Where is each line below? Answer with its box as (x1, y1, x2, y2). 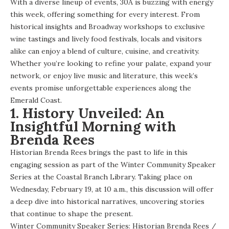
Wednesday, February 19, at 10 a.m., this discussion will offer (10, 184, 214, 194)
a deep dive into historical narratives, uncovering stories (10, 196, 204, 206)
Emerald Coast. (10, 95, 62, 105)
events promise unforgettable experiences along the (10, 83, 191, 93)
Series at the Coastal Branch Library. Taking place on (10, 172, 192, 181)
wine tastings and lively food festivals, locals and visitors (10, 34, 202, 43)
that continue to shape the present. (10, 209, 133, 218)
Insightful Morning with (10, 117, 176, 135)
